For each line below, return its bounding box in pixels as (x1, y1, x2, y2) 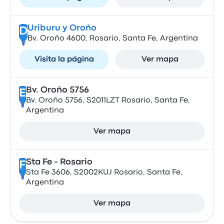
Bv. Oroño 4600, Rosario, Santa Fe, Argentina (27, 35, 198, 42)
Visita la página (34, 56, 94, 63)
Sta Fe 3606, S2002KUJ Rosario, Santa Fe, (25, 169, 182, 176)
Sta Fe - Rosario (25, 158, 92, 166)
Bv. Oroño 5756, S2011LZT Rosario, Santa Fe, (25, 97, 190, 104)
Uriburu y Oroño (27, 24, 96, 32)
